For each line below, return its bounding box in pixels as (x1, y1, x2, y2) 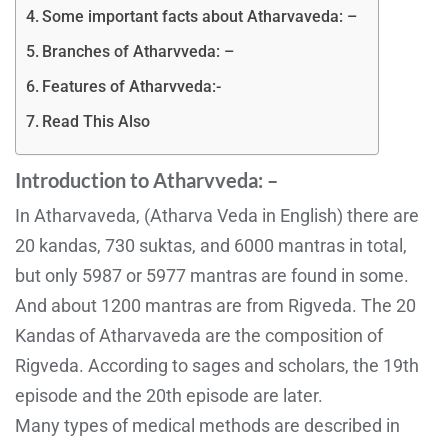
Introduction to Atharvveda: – (15, 167, 278, 192)
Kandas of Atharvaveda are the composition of (15, 324, 383, 346)
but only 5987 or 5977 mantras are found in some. (15, 264, 409, 286)
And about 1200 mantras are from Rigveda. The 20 (15, 294, 416, 316)
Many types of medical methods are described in (15, 414, 400, 436)
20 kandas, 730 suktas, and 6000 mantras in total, (15, 234, 407, 256)
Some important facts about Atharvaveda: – (42, 6, 358, 26)
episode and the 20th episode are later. (15, 384, 323, 406)
